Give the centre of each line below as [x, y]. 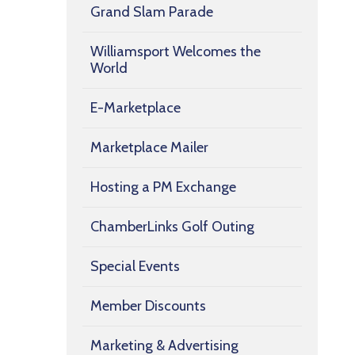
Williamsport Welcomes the [176, 51]
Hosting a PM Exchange [163, 187]
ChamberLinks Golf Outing [172, 226]
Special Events [135, 266]
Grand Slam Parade [152, 11]
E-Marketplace [136, 107]
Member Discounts [148, 305]
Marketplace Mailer [149, 147]
